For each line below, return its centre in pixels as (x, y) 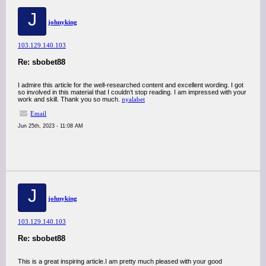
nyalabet (133, 99)
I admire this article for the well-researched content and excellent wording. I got (131, 85)
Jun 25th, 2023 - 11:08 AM (50, 126)
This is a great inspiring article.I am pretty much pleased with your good (120, 261)
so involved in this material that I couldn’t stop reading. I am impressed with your (132, 92)
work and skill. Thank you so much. (70, 99)
